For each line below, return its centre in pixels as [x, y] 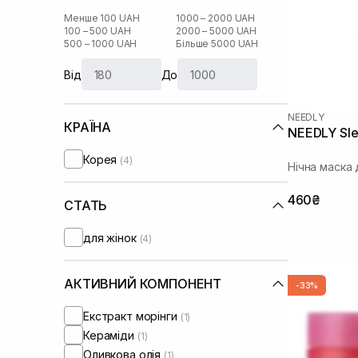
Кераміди [110, 335]
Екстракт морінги [132, 316]
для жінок [111, 237]
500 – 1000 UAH [101, 44]
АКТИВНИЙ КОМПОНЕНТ [143, 284]
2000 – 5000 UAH [217, 31]
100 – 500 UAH [97, 31]
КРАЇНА [88, 127]
